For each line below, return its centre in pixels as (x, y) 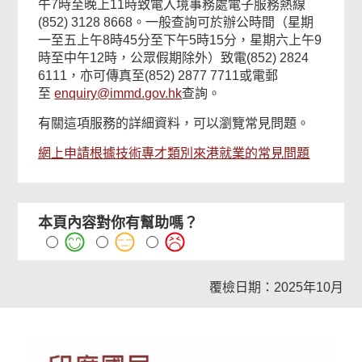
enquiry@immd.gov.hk (118, 93)
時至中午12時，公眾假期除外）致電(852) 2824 (174, 58)
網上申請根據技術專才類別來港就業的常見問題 (174, 153)
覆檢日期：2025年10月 (276, 287)
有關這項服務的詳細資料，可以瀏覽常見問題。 (174, 123)
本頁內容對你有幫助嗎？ (118, 223)
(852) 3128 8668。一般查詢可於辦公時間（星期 (176, 22)
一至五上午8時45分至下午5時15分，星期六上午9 (180, 40)
